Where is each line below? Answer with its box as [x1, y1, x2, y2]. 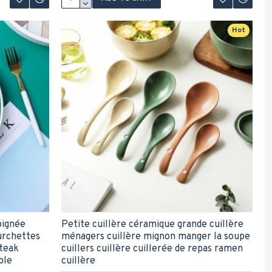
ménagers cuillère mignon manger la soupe [61, 231, 250, 243]
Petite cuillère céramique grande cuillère [61, 219, 243, 231]
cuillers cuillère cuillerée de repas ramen [61, 243, 243, 255]
